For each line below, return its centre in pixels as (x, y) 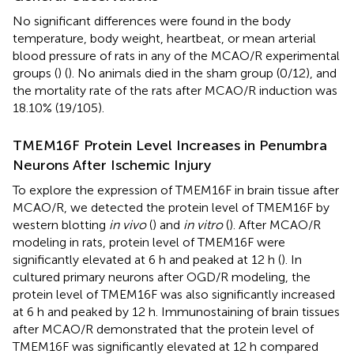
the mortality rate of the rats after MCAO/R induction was (175, 91)
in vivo (128, 225)
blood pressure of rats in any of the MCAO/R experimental (176, 56)
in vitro (203, 225)
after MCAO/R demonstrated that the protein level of (163, 330)
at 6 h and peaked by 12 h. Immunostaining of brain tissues (176, 312)
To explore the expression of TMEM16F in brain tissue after (176, 190)
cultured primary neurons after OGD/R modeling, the (162, 277)
